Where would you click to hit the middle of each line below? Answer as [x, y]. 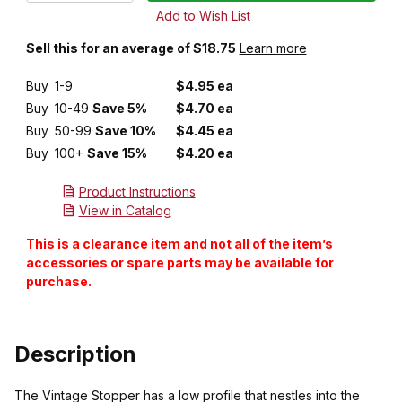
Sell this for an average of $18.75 [131, 48]
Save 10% [125, 131]
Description [75, 354]
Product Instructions [137, 192]
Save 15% [117, 153]
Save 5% [119, 109]
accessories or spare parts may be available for [179, 263]
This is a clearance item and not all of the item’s [179, 244]
